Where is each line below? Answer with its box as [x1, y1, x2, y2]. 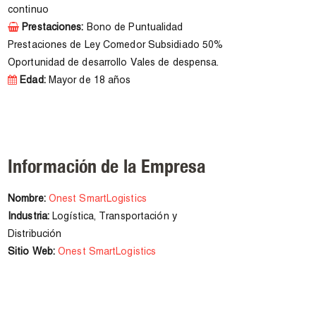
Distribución [8, 230, 62, 240]
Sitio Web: [8, 248, 55, 257]
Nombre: [8, 195, 46, 205]
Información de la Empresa [8, 155, 207, 178]
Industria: [8, 212, 49, 222]
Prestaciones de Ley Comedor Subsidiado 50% [8, 41, 224, 51]
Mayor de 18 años [45, 76, 131, 86]
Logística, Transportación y [49, 212, 177, 222]
